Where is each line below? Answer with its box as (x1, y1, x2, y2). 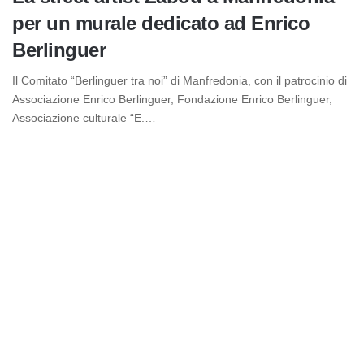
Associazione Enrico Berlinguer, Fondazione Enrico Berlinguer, (12, 93, 332, 106)
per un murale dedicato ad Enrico (12, 12, 310, 35)
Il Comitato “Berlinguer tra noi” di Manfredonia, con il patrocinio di (12, 74, 347, 88)
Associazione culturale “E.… (12, 111, 156, 125)
